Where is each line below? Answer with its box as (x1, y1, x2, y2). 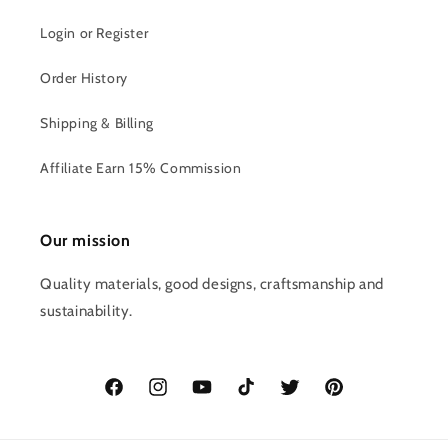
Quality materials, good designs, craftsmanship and (40, 275, 385, 293)
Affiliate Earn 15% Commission (40, 159, 242, 177)
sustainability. (40, 302, 133, 320)
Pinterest (322, 388, 381, 407)
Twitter (278, 388, 323, 407)
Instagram (146, 388, 212, 407)
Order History (40, 69, 128, 87)
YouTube (190, 388, 244, 407)
